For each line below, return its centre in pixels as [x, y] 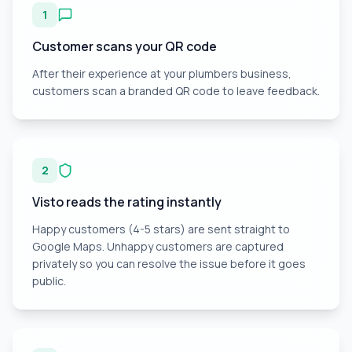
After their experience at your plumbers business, [162, 73]
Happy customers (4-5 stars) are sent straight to [161, 229]
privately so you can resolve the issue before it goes [169, 264]
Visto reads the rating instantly [127, 202]
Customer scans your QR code [125, 46]
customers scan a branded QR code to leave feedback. [176, 91]
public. [49, 281]
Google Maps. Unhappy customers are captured [158, 246]
